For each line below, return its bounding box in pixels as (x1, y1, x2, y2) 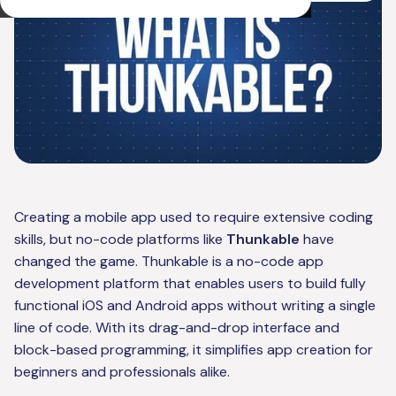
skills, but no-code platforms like (14, 230, 226, 249)
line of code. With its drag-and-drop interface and (14, 318, 339, 338)
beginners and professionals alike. (14, 362, 230, 382)
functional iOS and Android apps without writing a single (14, 296, 376, 316)
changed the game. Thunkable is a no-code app (14, 252, 324, 271)
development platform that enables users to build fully (14, 274, 366, 293)
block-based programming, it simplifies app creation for (14, 340, 373, 360)
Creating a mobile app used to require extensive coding (14, 208, 373, 227)
